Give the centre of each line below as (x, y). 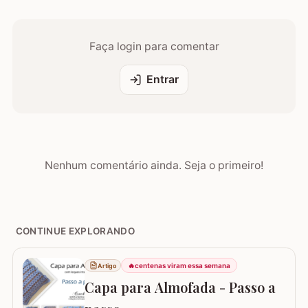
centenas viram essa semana (183, 266)
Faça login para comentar (154, 47)
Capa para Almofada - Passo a (180, 287)
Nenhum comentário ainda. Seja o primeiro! (154, 165)
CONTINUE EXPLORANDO (75, 231)
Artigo (107, 265)
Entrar (162, 80)
